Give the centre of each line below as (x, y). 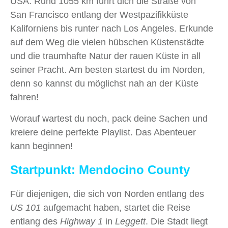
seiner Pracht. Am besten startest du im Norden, (108, 70)
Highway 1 (81, 222)
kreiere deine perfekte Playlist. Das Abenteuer (103, 133)
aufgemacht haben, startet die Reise (116, 208)
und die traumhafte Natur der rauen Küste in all (105, 56)
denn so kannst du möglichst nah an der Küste (104, 84)
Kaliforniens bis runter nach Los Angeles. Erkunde (112, 29)
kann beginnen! (41, 146)
